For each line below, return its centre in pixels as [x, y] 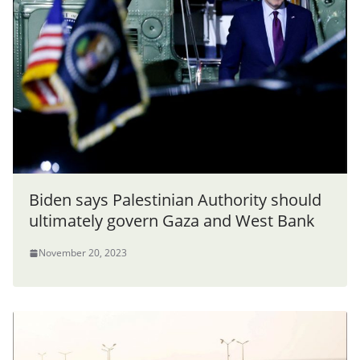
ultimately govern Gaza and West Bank [172, 221]
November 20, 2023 [83, 253]
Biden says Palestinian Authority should [175, 200]
